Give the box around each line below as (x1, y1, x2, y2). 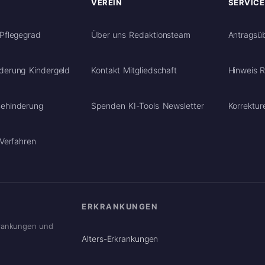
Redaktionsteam (129, 29, 190, 40)
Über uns (91, 29, 126, 40)
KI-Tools (128, 100, 159, 111)
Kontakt (91, 64, 120, 75)
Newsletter (162, 100, 204, 111)
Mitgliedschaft (123, 64, 177, 75)
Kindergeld (29, 64, 70, 75)
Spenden (91, 100, 125, 111)
